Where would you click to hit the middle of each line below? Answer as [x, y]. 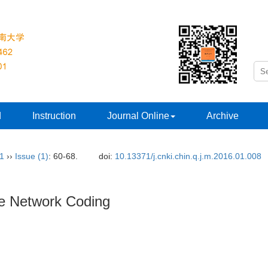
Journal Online [138, 116]
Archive [223, 116]
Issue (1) [32, 156]
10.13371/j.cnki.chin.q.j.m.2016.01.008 [188, 156]
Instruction [54, 116]
